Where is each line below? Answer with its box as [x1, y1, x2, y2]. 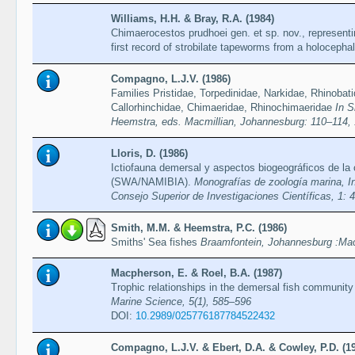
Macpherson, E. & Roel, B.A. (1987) [110, 267, 282, 280]
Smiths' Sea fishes [110, 235, 200, 248]
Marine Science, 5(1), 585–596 [110, 296, 251, 308]
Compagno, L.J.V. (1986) [110, 72, 231, 85]
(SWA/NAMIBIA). [110, 175, 194, 188]
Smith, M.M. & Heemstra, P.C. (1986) [110, 221, 287, 234]
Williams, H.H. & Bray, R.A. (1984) [110, 13, 274, 25]
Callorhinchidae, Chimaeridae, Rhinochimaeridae [110, 101, 335, 113]
